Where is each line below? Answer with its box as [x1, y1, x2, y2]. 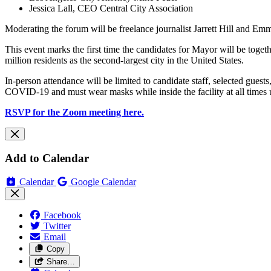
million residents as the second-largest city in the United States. [5, 55, 246, 66]
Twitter [44, 220, 71, 231]
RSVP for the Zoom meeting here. [5, 107, 144, 118]
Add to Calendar [5, 152, 89, 165]
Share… [46, 256, 75, 266]
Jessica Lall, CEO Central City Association [29, 3, 193, 14]
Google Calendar [71, 176, 136, 187]
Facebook [44, 209, 81, 220]
